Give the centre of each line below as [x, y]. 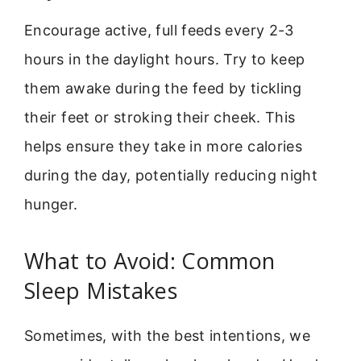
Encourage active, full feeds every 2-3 [159, 31]
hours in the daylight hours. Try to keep [165, 60]
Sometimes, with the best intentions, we [168, 335]
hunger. [51, 205]
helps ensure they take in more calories [164, 147]
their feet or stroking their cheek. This [160, 118]
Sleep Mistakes [101, 290]
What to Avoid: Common [150, 260]
